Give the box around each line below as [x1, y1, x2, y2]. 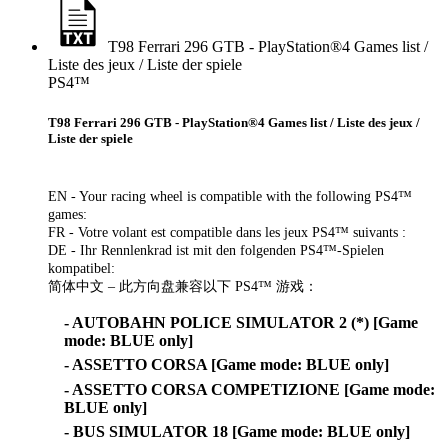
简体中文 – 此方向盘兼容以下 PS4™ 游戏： [48, 277, 318, 294]
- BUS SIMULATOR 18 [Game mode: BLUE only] [64, 422, 410, 440]
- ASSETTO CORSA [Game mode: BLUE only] [64, 356, 389, 374]
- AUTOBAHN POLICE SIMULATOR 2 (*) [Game [64, 313, 418, 331]
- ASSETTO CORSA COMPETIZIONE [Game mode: [64, 380, 435, 398]
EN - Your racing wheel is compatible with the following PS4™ [48, 187, 412, 204]
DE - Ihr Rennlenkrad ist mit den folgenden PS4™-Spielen [48, 241, 384, 258]
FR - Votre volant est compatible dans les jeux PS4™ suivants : [48, 223, 406, 240]
